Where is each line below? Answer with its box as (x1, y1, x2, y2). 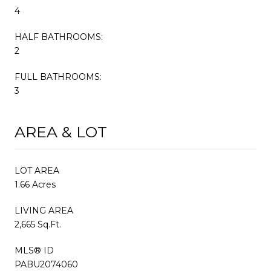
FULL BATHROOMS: (15, 71, 102, 82)
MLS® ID (15, 244, 54, 256)
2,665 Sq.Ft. (15, 218, 61, 230)
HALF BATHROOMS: (15, 31, 103, 42)
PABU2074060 (15, 258, 78, 270)
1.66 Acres (15, 178, 56, 190)
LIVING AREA (15, 204, 73, 216)
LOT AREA (15, 165, 59, 176)
